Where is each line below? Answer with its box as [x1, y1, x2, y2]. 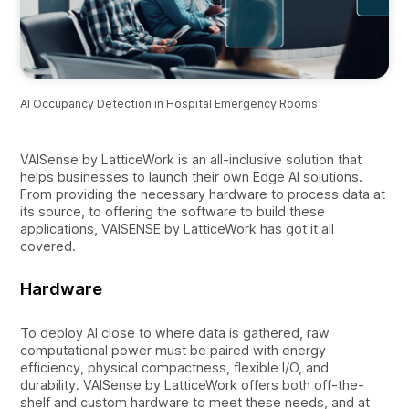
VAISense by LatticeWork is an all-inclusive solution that [20, 151, 362, 167]
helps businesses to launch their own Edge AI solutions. [20, 168, 363, 184]
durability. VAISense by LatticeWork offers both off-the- [20, 376, 365, 393]
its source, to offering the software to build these [20, 203, 326, 219]
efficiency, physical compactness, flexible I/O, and [20, 359, 330, 375]
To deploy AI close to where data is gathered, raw [20, 324, 330, 341]
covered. [20, 237, 77, 254]
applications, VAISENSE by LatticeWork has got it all [20, 220, 335, 236]
